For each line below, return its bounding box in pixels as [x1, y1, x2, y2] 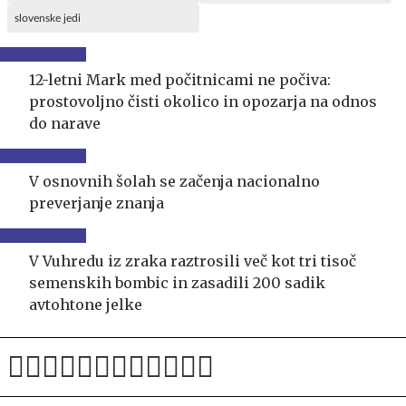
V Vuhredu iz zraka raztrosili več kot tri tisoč [29, 251, 356, 270]
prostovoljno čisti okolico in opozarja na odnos [29, 92, 377, 111]
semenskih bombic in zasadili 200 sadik [29, 273, 325, 292]
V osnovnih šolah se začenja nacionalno [29, 171, 320, 190]
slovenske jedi [14, 12, 81, 24]
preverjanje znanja [29, 193, 164, 212]
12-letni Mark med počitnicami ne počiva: [29, 70, 331, 89]
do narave [29, 113, 101, 132]
